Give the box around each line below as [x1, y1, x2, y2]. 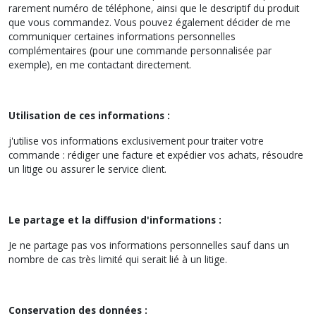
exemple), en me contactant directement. [8, 57, 191, 71]
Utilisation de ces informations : [8, 108, 170, 122]
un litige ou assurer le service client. [8, 162, 166, 176]
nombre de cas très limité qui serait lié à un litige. [8, 252, 227, 266]
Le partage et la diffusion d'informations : [8, 212, 221, 226]
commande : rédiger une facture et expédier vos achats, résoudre [8, 147, 303, 162]
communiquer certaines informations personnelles [8, 29, 236, 43]
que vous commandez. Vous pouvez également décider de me [8, 15, 291, 29]
